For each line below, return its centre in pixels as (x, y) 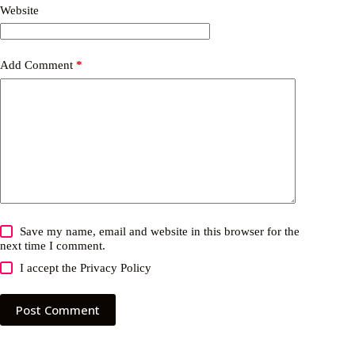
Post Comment (58, 309)
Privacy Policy (116, 267)
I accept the (50, 267)
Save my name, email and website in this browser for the (160, 231)
